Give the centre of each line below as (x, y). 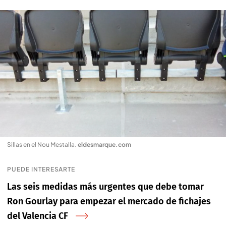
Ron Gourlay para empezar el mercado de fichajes (109, 201)
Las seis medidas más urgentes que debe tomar (105, 186)
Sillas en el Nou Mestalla (41, 144)
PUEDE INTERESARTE (41, 169)
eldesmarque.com (104, 144)
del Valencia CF (38, 216)
